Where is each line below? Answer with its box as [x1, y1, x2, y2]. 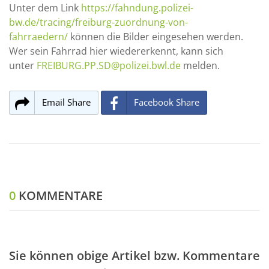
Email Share [42, 95, 91, 108]
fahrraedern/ [9, 29, 68, 43]
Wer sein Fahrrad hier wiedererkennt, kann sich [9, 44, 223, 58]
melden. [181, 58, 220, 72]
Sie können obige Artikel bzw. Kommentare [9, 247, 260, 264]
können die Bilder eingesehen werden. [68, 29, 243, 43]
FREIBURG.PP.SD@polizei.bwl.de [37, 58, 181, 72]
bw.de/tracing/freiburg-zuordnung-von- [9, 15, 188, 29]
